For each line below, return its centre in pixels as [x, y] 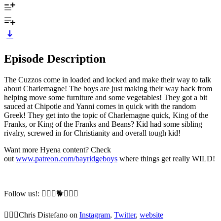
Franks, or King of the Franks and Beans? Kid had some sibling [103, 124]
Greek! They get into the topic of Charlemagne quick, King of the [106, 115]
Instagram [95, 215]
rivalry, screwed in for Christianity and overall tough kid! [92, 133]
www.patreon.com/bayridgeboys [67, 158]
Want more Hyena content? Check [57, 149]
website [151, 215]
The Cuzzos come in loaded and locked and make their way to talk [108, 79]
